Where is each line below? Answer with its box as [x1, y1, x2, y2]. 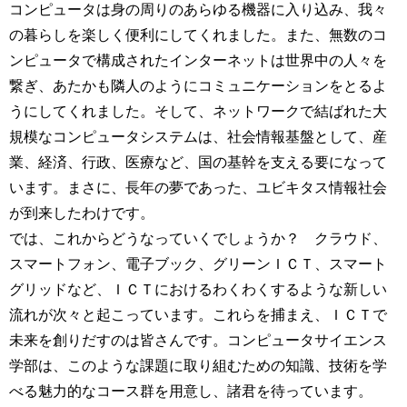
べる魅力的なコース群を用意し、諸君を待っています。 [9, 383, 372, 399]
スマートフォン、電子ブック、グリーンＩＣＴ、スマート [9, 256, 387, 272]
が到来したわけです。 [9, 205, 154, 221]
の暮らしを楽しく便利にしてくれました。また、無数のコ [9, 27, 387, 43]
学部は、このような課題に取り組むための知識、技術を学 [9, 358, 387, 373]
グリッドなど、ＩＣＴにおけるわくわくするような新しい [9, 282, 387, 297]
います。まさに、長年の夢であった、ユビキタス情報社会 [9, 180, 387, 195]
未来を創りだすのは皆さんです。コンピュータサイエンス [9, 333, 387, 348]
